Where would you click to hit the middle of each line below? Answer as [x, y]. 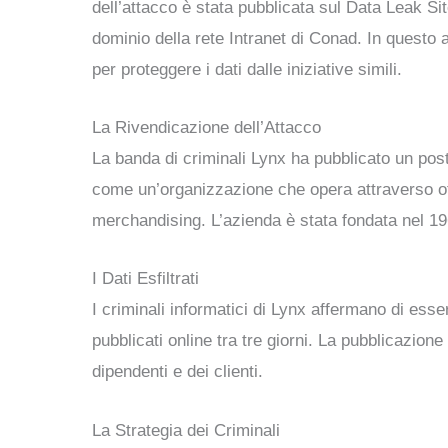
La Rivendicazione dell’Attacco [206, 128]
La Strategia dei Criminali [186, 430]
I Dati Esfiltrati [145, 279]
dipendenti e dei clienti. [177, 372]
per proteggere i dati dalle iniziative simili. [247, 69]
